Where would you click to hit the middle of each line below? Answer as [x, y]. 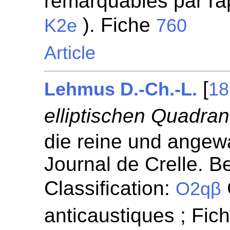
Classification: [110, 188]
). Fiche [117, 25]
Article [70, 53]
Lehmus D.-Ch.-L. [121, 89]
